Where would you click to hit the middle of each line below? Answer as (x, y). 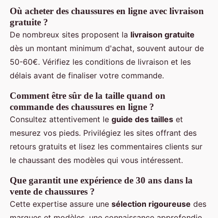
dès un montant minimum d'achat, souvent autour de (107, 48)
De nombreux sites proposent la (70, 34)
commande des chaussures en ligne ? (82, 107)
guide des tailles (142, 119)
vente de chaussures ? (52, 191)
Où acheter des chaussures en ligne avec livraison (107, 11)
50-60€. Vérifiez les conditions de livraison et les (100, 62)
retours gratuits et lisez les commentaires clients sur (106, 146)
